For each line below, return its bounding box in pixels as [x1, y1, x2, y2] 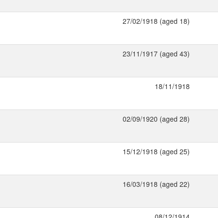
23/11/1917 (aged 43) [123, 49, 190, 58]
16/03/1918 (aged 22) [123, 179, 190, 189]
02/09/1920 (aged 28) [123, 114, 190, 124]
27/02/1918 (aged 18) [123, 16, 190, 26]
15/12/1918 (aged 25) [123, 146, 190, 156]
